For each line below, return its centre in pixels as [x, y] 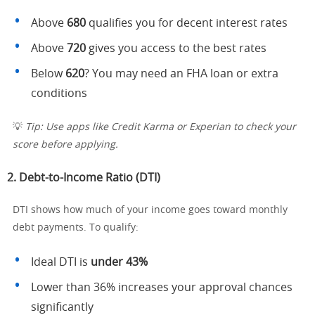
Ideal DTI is [61, 262]
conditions [59, 94]
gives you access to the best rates [176, 49]
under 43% [119, 262]
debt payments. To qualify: [76, 228]
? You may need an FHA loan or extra [181, 74]
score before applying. [65, 145]
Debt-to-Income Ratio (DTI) [90, 178]
